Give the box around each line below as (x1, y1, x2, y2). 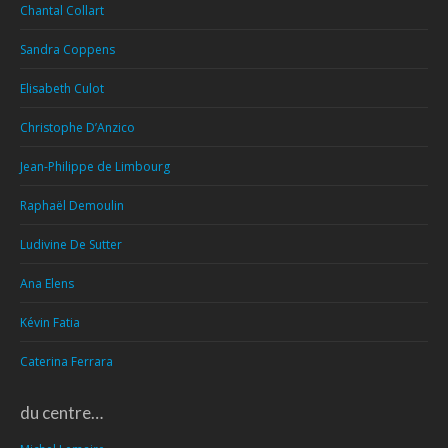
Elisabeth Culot (20, 80, 104, 97)
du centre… (20, 402, 103, 423)
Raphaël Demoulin (20, 197, 124, 214)
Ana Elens (20, 275, 74, 292)
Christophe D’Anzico (20, 119, 135, 136)
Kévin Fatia (20, 314, 80, 331)
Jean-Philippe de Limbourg (20, 158, 170, 175)
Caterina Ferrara (20, 353, 113, 370)
